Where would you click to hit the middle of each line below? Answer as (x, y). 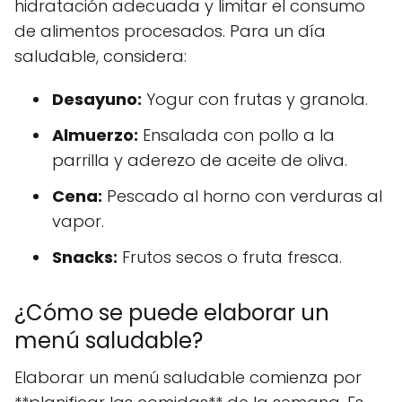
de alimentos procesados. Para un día (170, 31)
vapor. (78, 221)
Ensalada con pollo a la (236, 135)
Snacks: (85, 257)
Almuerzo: (95, 135)
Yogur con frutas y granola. (255, 99)
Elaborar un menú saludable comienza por (188, 377)
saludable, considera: (100, 56)
